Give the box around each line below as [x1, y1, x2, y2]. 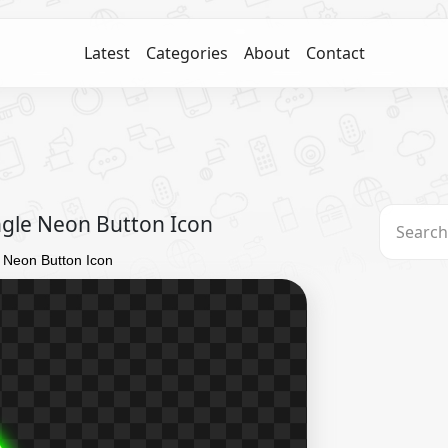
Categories [145, 42, 228, 64]
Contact [305, 42, 365, 64]
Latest [83, 42, 130, 64]
